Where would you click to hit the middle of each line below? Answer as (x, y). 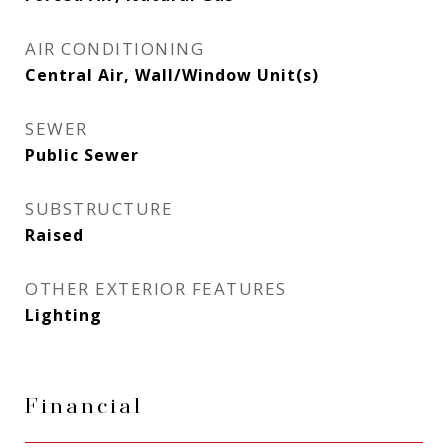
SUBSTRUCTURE (99, 208)
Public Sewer (82, 155)
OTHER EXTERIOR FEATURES (156, 288)
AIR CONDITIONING (114, 48)
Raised (54, 235)
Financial (84, 407)
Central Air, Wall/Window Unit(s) (172, 75)
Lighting (63, 315)
